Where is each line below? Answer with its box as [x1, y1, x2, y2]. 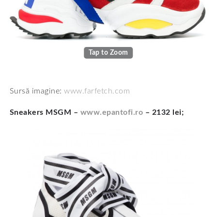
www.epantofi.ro [80, 108, 143, 116]
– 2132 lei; [143, 108, 184, 116]
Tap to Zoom [89, 49, 128, 56]
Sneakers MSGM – [10, 108, 80, 116]
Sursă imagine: [10, 87, 64, 95]
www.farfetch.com [64, 87, 130, 95]
